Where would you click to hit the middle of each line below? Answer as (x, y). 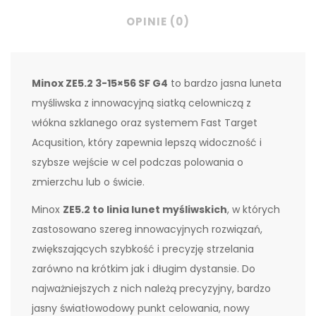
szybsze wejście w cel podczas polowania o (138, 162)
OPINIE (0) (158, 21)
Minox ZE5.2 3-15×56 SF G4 (100, 83)
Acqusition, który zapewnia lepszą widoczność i (147, 142)
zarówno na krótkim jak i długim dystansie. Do (144, 269)
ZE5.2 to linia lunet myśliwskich (145, 210)
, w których (254, 210)
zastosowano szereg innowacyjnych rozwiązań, (147, 230)
